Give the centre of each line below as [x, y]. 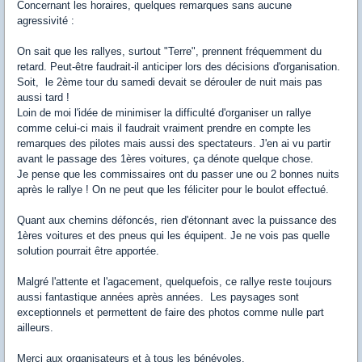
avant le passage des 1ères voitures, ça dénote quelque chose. [165, 159]
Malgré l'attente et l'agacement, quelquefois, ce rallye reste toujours [175, 282]
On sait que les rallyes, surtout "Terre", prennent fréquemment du [169, 52]
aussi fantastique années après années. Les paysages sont [158, 297]
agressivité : [46, 21]
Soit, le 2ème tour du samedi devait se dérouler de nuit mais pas [170, 82]
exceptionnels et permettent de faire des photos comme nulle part [170, 313]
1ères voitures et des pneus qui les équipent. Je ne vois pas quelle [173, 236]
